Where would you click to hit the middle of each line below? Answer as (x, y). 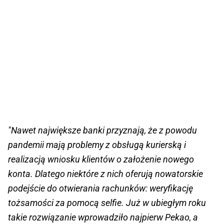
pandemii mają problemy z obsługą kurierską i (97, 145)
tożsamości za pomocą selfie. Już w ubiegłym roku (107, 203)
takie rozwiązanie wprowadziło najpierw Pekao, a (103, 217)
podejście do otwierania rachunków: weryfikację (100, 188)
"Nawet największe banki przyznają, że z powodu (102, 130)
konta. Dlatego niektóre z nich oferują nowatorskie (105, 174)
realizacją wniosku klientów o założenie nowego (101, 159)
